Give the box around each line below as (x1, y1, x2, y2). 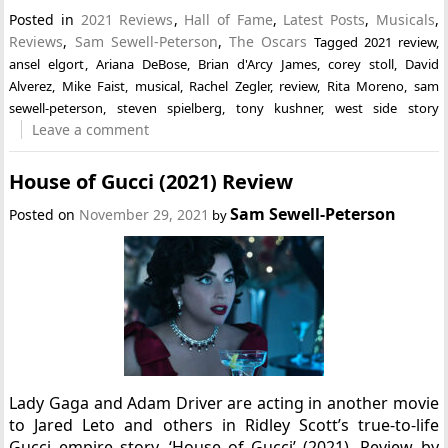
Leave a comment (32, 119, 150, 139)
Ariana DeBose (95, 54, 187, 73)
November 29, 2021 (79, 205, 210, 224)
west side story (334, 98, 439, 117)
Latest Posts (283, 9, 365, 29)
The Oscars (228, 31, 307, 51)
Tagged (313, 32, 364, 51)
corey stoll (327, 54, 394, 73)
